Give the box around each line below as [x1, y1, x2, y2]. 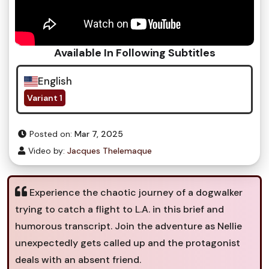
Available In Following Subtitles [53, 46, 216, 60]
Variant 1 [27, 92, 62, 103]
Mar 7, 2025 [74, 128, 123, 139]
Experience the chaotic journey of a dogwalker [27, 186, 243, 199]
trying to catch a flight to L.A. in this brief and [15, 203, 224, 216]
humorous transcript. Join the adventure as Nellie [15, 220, 242, 232]
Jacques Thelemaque [67, 145, 152, 156]
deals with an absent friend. [15, 253, 141, 266]
